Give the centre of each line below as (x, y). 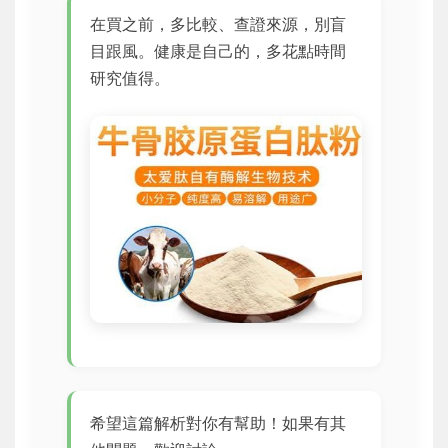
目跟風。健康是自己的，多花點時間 (218, 51)
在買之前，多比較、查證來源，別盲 (218, 24)
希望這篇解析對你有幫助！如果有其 (218, 422)
